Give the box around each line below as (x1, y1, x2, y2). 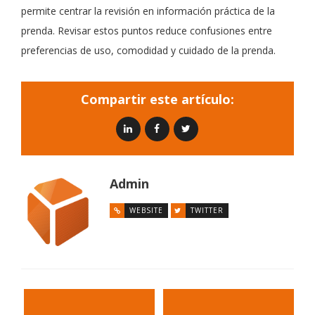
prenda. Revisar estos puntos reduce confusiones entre (21, 24, 272, 37)
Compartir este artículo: (81, 91, 234, 108)
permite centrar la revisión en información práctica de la (21, 4, 275, 18)
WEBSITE (129, 205, 163, 215)
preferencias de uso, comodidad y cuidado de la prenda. (21, 44, 276, 57)
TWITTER (191, 205, 224, 215)
